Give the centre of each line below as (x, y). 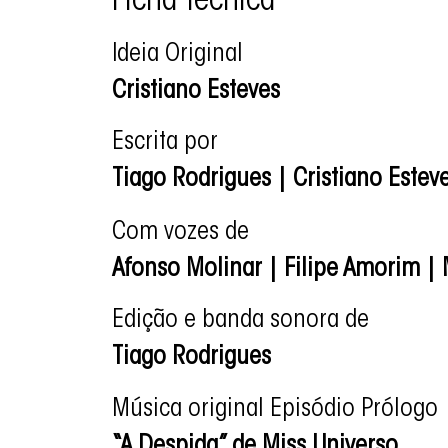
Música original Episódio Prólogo (278, 409)
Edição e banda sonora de (243, 321)
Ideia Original (180, 54)
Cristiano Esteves (196, 91)
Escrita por (165, 142)
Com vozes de (183, 232)
